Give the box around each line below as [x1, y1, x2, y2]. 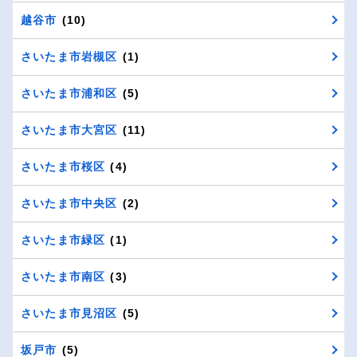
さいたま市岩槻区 [21, 49, 118, 63]
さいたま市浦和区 [21, 86, 118, 100]
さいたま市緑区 [21, 233, 106, 246]
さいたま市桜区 [21, 159, 106, 173]
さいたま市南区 [21, 269, 106, 283]
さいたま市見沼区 [21, 306, 118, 320]
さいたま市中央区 [21, 196, 118, 210]
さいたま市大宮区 [21, 123, 118, 136]
